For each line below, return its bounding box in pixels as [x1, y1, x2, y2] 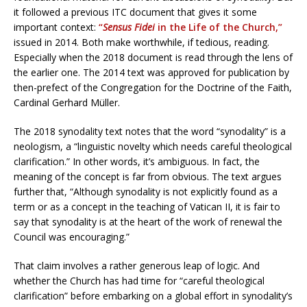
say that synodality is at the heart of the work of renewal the [14, 214, 282, 228]
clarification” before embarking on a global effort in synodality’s [14, 288, 293, 302]
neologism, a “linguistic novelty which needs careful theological [14, 139, 292, 153]
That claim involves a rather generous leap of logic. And [14, 258, 260, 272]
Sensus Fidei [103, 20, 155, 34]
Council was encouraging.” [14, 230, 130, 243]
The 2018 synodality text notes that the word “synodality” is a [14, 124, 286, 138]
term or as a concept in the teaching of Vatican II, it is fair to [14, 199, 280, 213]
